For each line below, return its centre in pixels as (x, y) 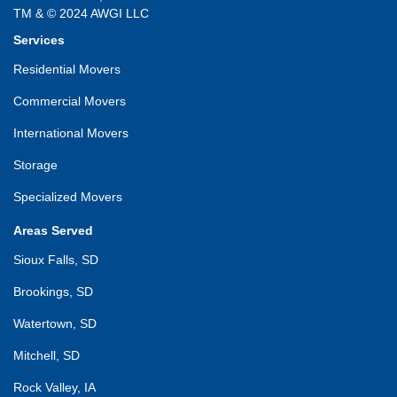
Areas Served (53, 230)
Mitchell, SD (47, 355)
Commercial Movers (70, 101)
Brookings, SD (53, 291)
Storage (35, 164)
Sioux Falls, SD (56, 259)
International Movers (71, 132)
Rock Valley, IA (54, 387)
